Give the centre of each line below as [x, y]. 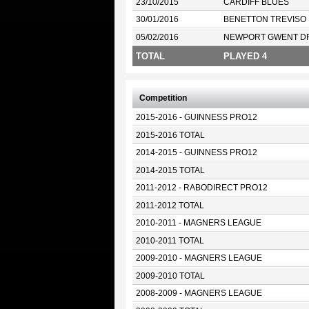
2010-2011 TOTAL [170, 241]
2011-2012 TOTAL [170, 206]
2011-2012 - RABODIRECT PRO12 [201, 188]
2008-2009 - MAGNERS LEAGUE [199, 293]
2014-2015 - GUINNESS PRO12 [196, 152]
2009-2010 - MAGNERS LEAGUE [199, 258]
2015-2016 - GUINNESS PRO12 [196, 117]
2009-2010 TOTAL [170, 276]
